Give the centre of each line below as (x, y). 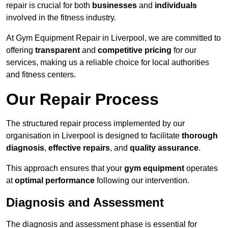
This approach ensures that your (65, 168)
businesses (115, 6)
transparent (58, 50)
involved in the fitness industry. (61, 18)
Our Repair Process (82, 99)
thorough (200, 136)
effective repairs (79, 148)
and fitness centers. (41, 75)
